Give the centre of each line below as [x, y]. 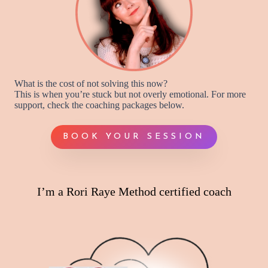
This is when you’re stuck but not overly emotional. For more [130, 94]
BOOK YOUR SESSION [134, 137]
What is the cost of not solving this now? [91, 83]
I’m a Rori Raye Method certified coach [134, 191]
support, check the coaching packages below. [99, 105]
